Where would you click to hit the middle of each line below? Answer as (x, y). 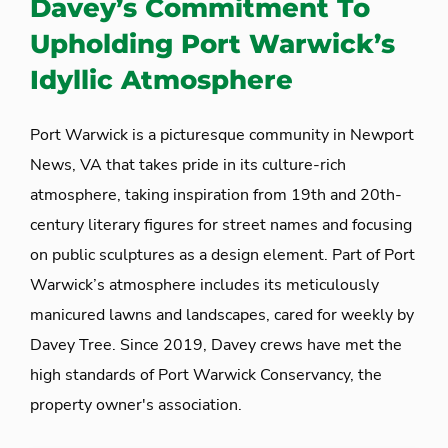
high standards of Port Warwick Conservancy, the (206, 375)
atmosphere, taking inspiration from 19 (170, 195)
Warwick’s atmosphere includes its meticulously (204, 285)
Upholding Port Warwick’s (212, 44)
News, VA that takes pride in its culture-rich (188, 165)
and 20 (353, 195)
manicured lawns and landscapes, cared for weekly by (222, 315)
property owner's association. (136, 405)
